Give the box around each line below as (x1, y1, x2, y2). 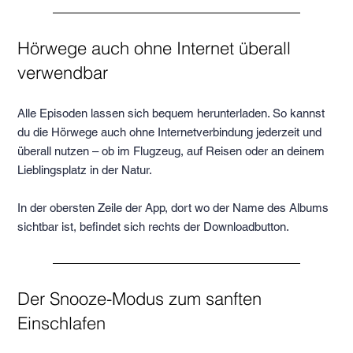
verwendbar (17, 61, 109, 84)
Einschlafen (17, 312, 106, 335)
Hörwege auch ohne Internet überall (17, 37, 292, 60)
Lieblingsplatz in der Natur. (17, 163, 153, 177)
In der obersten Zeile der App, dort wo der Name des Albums (17, 201, 329, 215)
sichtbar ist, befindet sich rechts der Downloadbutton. (17, 220, 293, 234)
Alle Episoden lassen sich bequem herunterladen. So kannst (17, 106, 325, 121)
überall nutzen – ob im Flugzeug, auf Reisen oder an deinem (17, 144, 325, 158)
